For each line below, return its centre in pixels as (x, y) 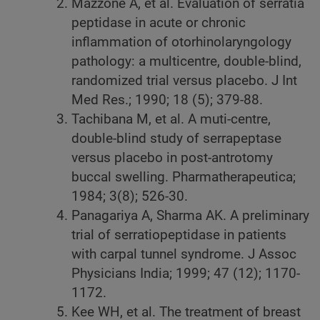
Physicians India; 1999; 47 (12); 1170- (186, 273)
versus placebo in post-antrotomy (172, 157)
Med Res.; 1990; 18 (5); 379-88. (167, 100)
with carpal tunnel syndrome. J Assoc (184, 254)
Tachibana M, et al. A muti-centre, (171, 119)
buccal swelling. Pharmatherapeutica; (184, 177)
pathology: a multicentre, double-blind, (186, 61)
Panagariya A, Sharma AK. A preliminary (190, 215)
